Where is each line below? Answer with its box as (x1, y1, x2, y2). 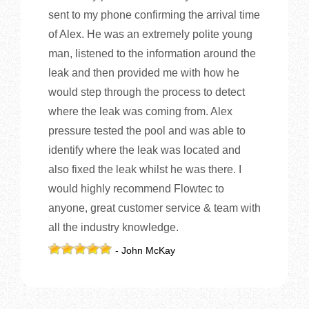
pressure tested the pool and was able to (48, 124, 246, 137)
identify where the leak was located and (48, 143, 241, 156)
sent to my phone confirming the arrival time (48, 8, 260, 21)
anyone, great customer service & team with (48, 201, 261, 214)
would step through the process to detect (48, 86, 245, 98)
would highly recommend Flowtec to (48, 182, 224, 195)
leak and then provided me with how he (48, 66, 239, 79)
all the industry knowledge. (48, 221, 179, 233)
